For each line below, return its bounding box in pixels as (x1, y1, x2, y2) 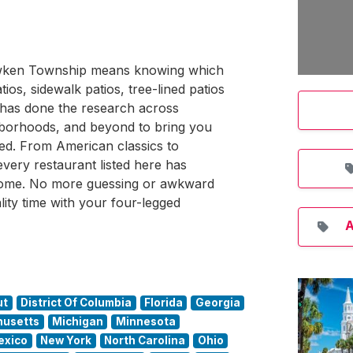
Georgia (195, 296, 240, 309)
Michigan (51, 315, 103, 328)
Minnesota (115, 315, 176, 328)
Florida (143, 296, 183, 309)
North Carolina (103, 334, 185, 347)
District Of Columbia (20, 296, 132, 309)
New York (40, 334, 92, 347)
